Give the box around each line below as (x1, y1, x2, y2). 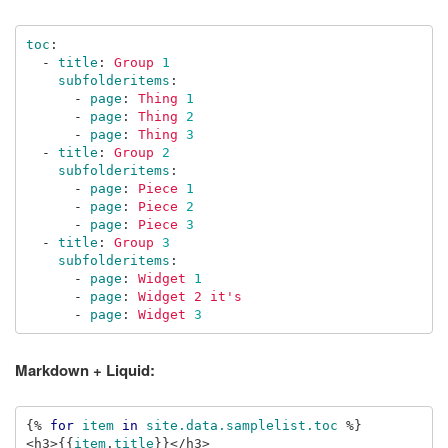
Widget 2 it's (137, 288, 242, 304)
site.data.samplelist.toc (145, 417, 338, 433)
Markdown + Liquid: (15, 359, 155, 381)
